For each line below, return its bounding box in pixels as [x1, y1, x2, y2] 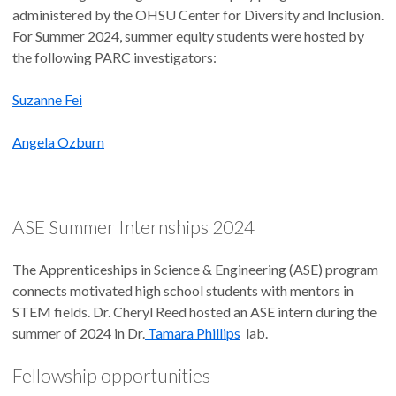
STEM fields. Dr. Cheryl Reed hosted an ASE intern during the [12, 302, 377, 320]
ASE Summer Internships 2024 [12, 215, 255, 238]
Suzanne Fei [12, 90, 82, 108]
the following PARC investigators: [12, 48, 217, 65]
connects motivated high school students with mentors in [12, 281, 354, 299]
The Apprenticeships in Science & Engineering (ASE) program [12, 260, 378, 278]
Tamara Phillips [148, 324, 240, 341]
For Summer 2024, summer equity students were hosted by [12, 27, 364, 44]
